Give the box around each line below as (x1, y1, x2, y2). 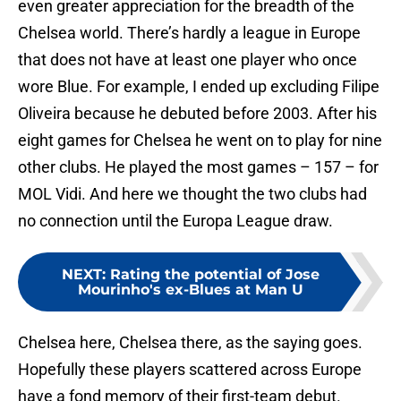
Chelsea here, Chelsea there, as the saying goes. (18, 333, 363, 353)
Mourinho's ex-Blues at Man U (78, 281, 303, 299)
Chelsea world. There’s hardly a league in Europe (18, 23, 361, 43)
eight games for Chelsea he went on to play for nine (18, 131, 382, 150)
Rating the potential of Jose (110, 266, 320, 284)
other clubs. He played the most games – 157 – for (18, 158, 379, 177)
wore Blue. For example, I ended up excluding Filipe (18, 77, 380, 97)
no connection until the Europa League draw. (18, 211, 333, 231)
